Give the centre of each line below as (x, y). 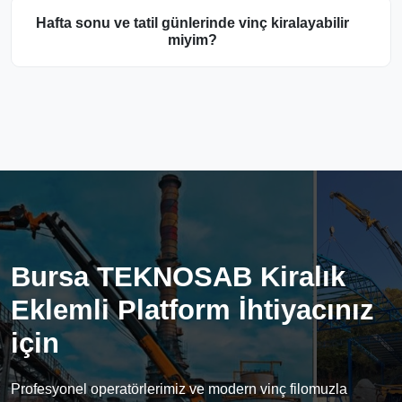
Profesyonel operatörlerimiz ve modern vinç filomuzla (179, 389)
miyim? (192, 39)
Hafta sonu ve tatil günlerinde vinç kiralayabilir (192, 22)
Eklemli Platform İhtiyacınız (192, 310)
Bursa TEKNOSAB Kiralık (178, 276)
